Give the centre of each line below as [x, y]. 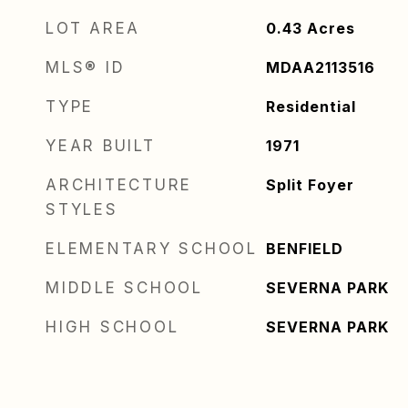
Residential [311, 107]
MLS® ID [86, 67]
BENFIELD [304, 249]
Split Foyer [310, 185]
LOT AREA [93, 28]
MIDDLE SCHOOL [124, 288]
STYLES [82, 209]
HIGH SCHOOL [112, 327]
